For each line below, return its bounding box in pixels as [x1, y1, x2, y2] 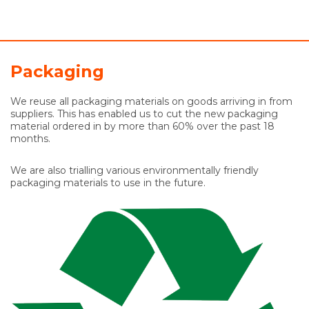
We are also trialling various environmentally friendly [10, 163, 259, 177]
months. [10, 132, 50, 145]
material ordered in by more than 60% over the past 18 [10, 119, 275, 132]
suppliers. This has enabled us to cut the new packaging [10, 107, 278, 120]
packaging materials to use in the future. [10, 176, 206, 189]
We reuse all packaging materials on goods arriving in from [10, 94, 292, 108]
